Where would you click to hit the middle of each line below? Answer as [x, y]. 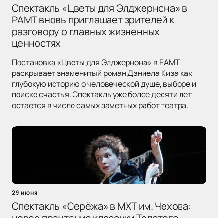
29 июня [25, 193]
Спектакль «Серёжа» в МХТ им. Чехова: [101, 206]
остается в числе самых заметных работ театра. [100, 105]
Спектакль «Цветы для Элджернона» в [100, 8]
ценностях [36, 43]
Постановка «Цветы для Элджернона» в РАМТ [96, 63]
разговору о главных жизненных [86, 32]
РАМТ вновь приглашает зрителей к [93, 20]
